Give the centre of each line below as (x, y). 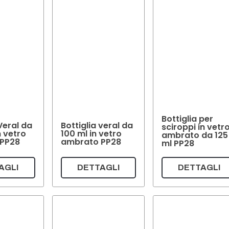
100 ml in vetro (91, 133)
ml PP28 (178, 144)
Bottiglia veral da (97, 125)
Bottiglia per (188, 119)
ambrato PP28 (91, 142)
